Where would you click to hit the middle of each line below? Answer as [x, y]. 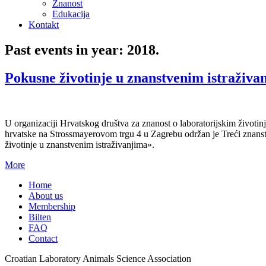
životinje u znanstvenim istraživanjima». [80, 144]
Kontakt [44, 25]
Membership [52, 206]
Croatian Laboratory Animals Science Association [98, 258]
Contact [43, 238]
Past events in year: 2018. [82, 50]
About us [46, 195]
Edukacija [71, 14]
